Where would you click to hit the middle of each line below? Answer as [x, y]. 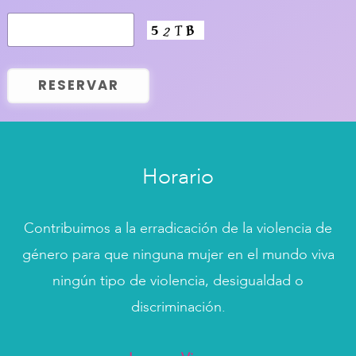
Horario [178, 178]
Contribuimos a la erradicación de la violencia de [178, 228]
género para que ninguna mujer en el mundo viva [178, 255]
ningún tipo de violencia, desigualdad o [178, 281]
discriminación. [178, 307]
